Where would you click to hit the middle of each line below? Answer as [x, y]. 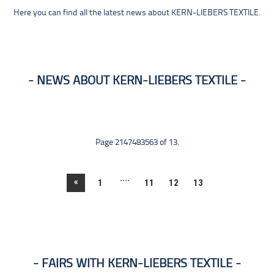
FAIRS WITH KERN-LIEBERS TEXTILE [137, 264]
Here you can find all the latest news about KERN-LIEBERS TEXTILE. [137, 13]
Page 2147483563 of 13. [137, 143]
